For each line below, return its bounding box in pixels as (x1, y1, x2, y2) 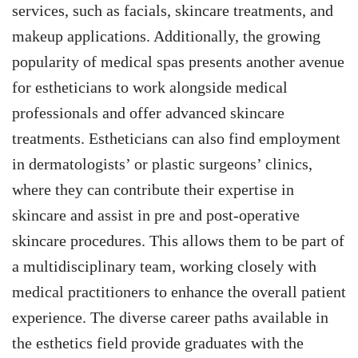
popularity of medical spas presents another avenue (12, 53, 344, 71)
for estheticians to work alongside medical (12, 78, 288, 97)
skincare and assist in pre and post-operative (12, 206, 300, 225)
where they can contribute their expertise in (12, 181, 294, 199)
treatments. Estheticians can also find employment (12, 129, 340, 148)
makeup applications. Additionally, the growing (12, 27, 320, 46)
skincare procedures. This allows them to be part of (12, 232, 344, 250)
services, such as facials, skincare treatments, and (12, 2, 333, 20)
